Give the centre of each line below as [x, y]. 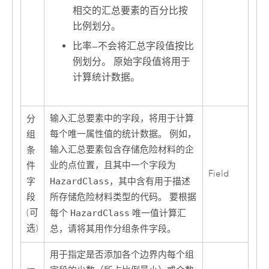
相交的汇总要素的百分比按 [131, 11]
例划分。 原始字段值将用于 [132, 62]
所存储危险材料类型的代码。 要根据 [123, 198]
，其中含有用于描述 [150, 182]
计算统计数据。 [107, 77]
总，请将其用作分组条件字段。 [113, 229]
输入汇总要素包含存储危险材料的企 [122, 150]
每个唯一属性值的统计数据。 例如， [123, 134]
